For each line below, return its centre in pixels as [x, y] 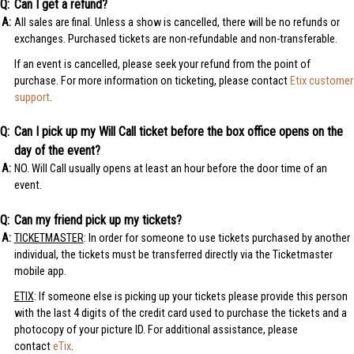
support [32, 97]
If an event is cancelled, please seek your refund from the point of [162, 64]
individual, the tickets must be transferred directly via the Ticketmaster [173, 254]
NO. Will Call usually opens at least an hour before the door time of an [170, 169]
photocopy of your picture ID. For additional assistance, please [156, 330]
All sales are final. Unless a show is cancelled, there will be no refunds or [177, 22]
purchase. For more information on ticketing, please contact [152, 81]
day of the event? [57, 151]
